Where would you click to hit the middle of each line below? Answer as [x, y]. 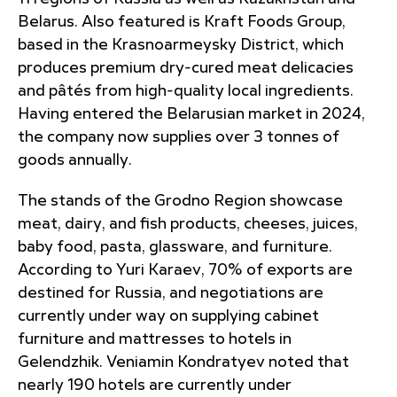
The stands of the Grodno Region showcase [180, 201]
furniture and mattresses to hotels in [155, 339]
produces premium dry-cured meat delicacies [186, 68]
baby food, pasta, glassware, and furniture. [175, 247]
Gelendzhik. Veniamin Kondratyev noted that [183, 362]
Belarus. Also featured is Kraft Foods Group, [182, 22]
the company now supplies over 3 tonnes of [179, 137]
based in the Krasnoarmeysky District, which [181, 45]
